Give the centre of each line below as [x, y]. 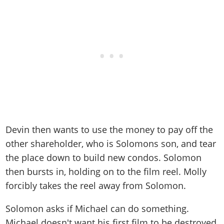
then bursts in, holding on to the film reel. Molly [106, 171]
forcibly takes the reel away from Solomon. [96, 185]
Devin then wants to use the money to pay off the [109, 129]
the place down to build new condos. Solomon [104, 157]
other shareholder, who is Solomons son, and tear [111, 143]
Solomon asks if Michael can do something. [97, 208]
